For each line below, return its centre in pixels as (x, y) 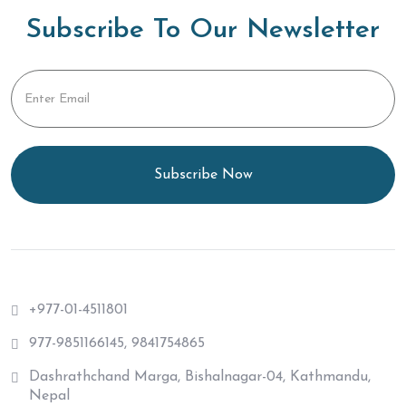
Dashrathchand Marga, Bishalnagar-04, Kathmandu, (200, 377)
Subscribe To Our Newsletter (203, 31)
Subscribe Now (203, 174)
